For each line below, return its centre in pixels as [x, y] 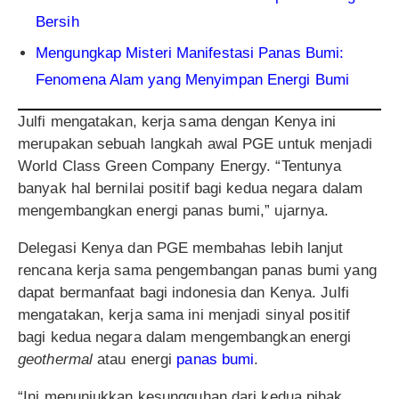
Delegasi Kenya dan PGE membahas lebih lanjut [181, 248]
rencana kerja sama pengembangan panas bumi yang [197, 270]
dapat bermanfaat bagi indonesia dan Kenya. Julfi [183, 292]
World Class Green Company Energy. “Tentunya [180, 166]
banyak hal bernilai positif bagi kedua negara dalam [191, 188]
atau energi [135, 359]
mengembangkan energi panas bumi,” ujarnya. [174, 210]
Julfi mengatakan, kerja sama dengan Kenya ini [177, 121]
